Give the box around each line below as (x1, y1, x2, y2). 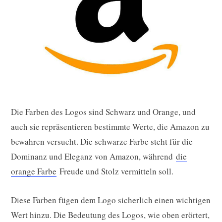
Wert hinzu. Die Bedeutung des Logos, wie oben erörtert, (11, 209, 210, 221)
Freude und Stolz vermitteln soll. (56, 165, 173, 177)
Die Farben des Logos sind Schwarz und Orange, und (11, 106, 196, 117)
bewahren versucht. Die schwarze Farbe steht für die (11, 135, 193, 147)
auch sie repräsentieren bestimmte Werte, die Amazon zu (11, 120, 210, 132)
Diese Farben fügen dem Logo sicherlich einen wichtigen (11, 194, 211, 206)
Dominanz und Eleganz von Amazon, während (11, 150, 176, 162)
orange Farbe (11, 165, 56, 177)
